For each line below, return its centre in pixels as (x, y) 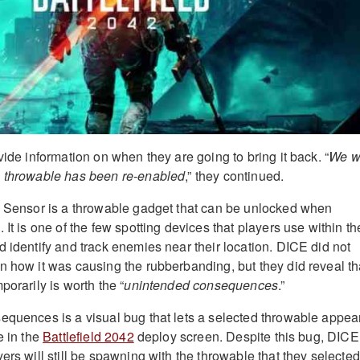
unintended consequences (201, 284)
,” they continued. (235, 175)
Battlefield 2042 (88, 336)
